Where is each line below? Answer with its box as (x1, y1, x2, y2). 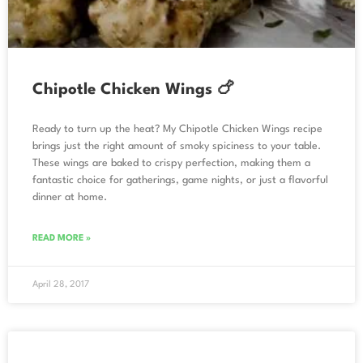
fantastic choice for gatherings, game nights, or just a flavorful (32, 174, 328, 186)
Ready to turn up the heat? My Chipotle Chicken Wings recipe (32, 123, 322, 135)
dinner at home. (32, 191, 107, 203)
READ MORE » (32, 233, 91, 243)
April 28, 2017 (32, 280, 89, 289)
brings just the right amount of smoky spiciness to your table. (32, 140, 321, 152)
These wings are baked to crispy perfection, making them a (32, 157, 310, 169)
